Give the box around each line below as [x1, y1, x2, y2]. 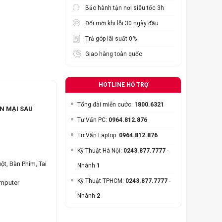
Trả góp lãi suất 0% [85, 35, 137, 43]
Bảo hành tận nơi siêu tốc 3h [85, 4, 164, 12]
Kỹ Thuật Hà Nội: [77, 147, 123, 155]
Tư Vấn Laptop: [77, 132, 119, 139]
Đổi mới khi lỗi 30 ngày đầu [85, 20, 159, 27]
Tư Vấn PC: [77, 116, 109, 124]
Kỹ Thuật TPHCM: [77, 177, 125, 185]
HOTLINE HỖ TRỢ [98, 81, 148, 89]
